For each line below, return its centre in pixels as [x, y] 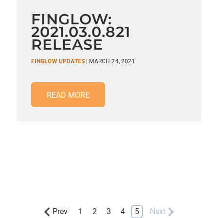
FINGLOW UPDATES [58, 61]
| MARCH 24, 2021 [111, 61]
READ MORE [68, 95]
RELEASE [67, 45]
